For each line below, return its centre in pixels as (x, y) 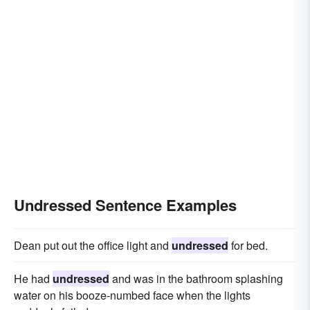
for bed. (248, 245)
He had (33, 279)
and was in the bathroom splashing (196, 279)
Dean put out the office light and (93, 245)
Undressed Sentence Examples (125, 205)
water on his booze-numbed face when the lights (132, 295)
